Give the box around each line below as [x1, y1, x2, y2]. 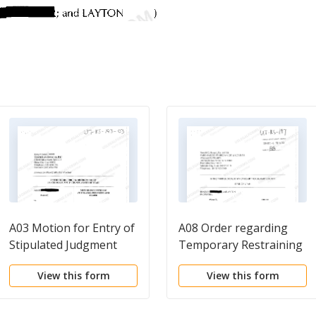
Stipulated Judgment [9, 237, 117, 253]
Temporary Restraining [178, 237, 303, 253]
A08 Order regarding [178, 220, 288, 236]
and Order [9, 254, 63, 269]
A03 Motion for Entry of [9, 220, 135, 236]
